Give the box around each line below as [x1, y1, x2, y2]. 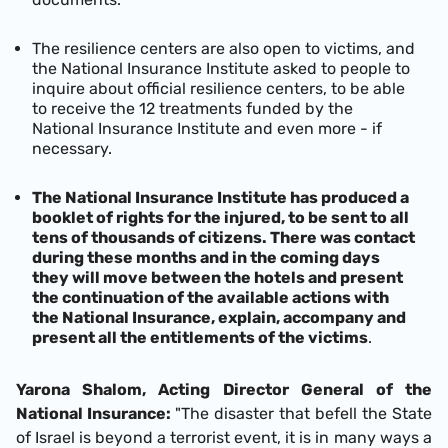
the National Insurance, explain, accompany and [32, 307, 406, 327]
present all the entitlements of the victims [32, 327, 368, 347]
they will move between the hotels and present [32, 267, 403, 287]
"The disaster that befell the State [175, 404, 432, 424]
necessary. [32, 138, 112, 158]
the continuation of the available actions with [32, 287, 389, 307]
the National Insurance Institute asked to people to [32, 58, 410, 78]
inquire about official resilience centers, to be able [32, 78, 405, 98]
